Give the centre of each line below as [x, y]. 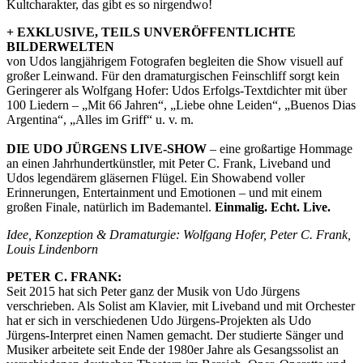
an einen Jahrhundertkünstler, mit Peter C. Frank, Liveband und [169, 163]
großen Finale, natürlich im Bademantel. [111, 207]
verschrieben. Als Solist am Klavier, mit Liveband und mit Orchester [181, 305]
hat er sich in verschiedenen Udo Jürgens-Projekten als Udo [159, 320]
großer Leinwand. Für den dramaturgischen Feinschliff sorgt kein [173, 75]
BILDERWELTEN [60, 46]
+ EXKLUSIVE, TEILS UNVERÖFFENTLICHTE [151, 32]
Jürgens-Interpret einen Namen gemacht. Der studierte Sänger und [175, 335]
